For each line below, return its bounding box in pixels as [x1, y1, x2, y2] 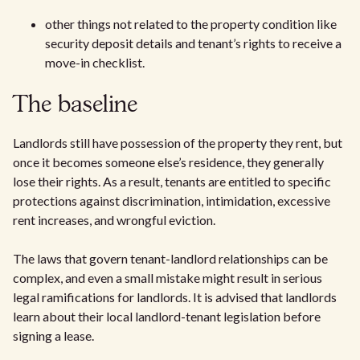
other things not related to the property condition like [45, 15, 337, 31]
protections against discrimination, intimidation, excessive [13, 192, 330, 208]
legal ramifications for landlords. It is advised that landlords [13, 288, 337, 305]
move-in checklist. [45, 54, 145, 70]
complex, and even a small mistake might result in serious [13, 269, 322, 285]
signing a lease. [13, 327, 94, 343]
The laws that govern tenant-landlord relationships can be [13, 250, 328, 266]
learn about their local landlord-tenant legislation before [13, 308, 321, 324]
